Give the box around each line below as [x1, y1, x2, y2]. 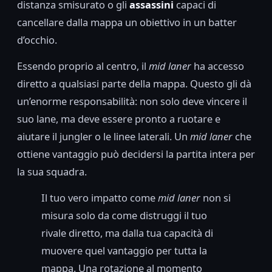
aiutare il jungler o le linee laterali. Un [17, 129, 190, 144]
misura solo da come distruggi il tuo [41, 208, 207, 223]
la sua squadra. [17, 165, 87, 179]
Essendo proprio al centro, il [17, 59, 149, 73]
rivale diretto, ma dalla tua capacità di [41, 226, 213, 240]
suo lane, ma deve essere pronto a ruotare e [17, 112, 220, 126]
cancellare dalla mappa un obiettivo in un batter [17, 15, 237, 30]
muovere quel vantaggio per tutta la [41, 243, 207, 258]
